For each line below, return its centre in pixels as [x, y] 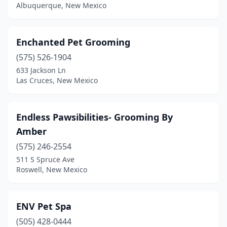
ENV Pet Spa [44, 206]
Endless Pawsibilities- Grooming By [94, 117]
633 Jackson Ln [41, 70]
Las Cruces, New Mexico [57, 80]
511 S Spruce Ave [45, 159]
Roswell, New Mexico [52, 169]
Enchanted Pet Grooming [73, 42]
